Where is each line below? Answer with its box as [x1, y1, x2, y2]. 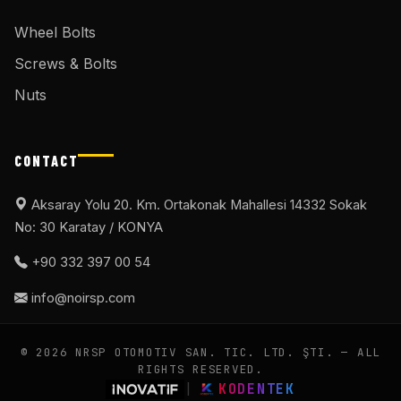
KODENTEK [218, 380, 295, 398]
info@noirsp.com [28, 289, 135, 306]
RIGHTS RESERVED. [138, 361, 263, 377]
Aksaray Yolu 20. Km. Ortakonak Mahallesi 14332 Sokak [28, 196, 367, 213]
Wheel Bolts [14, 22, 96, 41]
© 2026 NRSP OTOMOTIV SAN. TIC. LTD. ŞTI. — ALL [20, 344, 381, 360]
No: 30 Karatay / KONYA [14, 218, 163, 235]
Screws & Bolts [14, 54, 117, 73]
